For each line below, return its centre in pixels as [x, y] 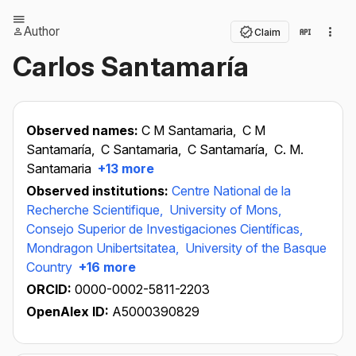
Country [49, 267]
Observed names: [84, 130]
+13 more [124, 168]
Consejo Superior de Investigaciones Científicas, [164, 229]
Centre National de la [231, 191]
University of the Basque [256, 248]
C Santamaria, [143, 149]
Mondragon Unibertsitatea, [104, 248]
